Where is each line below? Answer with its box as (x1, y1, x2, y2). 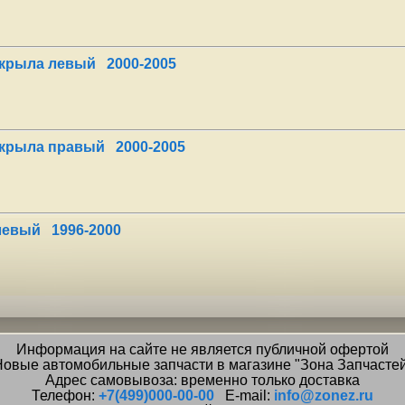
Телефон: (32, 388, 99, 403)
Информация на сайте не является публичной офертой (16, 342, 389, 357)
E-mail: (214, 388, 274, 403)
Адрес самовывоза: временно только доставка (45, 372, 360, 388)
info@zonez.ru (274, 388, 373, 403)
